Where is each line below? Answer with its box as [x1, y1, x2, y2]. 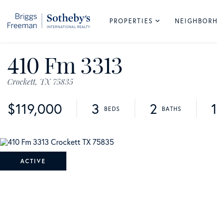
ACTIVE [20, 157, 46, 165]
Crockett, [7, 77, 37, 87]
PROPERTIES [109, 16, 153, 25]
